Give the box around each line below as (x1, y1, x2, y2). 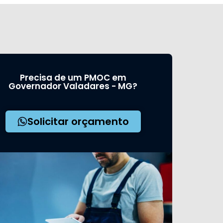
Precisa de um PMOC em (19, 72, 126, 84)
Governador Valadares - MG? (8, 80, 137, 92)
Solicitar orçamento (27, 114, 129, 128)
